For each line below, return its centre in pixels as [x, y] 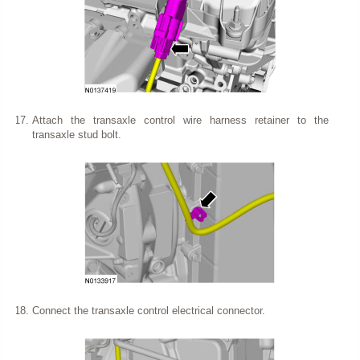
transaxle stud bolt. [76, 134]
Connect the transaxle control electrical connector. [148, 310]
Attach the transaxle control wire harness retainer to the [180, 120]
